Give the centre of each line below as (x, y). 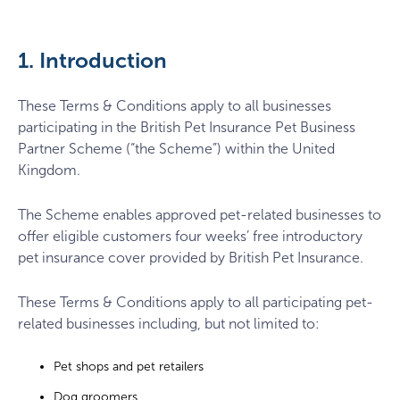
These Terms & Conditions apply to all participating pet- (196, 302)
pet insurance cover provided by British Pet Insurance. (191, 257)
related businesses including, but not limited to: (169, 323)
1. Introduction (92, 60)
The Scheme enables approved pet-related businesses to (200, 214)
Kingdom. (49, 170)
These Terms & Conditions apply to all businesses (175, 106)
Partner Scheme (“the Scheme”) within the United (176, 149)
